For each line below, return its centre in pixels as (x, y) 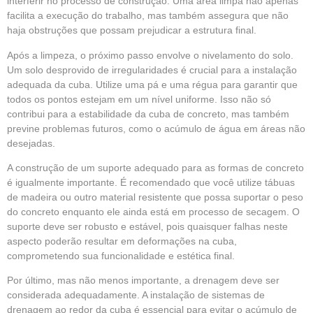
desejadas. (31, 143)
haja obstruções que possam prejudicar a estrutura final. (132, 30)
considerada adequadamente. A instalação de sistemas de (136, 295)
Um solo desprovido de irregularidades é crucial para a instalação (152, 70)
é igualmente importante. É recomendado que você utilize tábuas (151, 183)
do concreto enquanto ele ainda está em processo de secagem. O (153, 212)
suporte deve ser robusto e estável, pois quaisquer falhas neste (147, 227)
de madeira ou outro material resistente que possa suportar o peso (155, 197)
